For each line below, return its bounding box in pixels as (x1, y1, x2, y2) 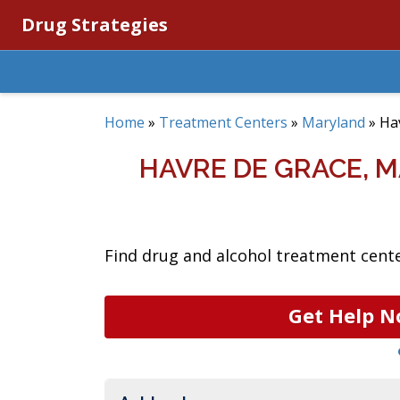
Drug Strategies (21, 12, 168, 37)
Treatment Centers (159, 112, 287, 132)
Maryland (302, 112, 365, 132)
